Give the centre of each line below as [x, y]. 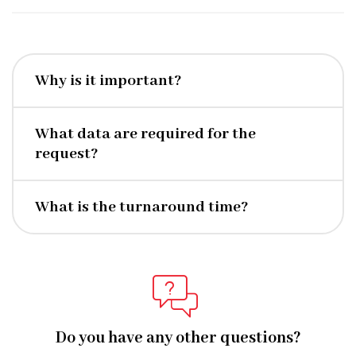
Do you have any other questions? [178, 338]
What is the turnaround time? [142, 207]
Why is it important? [108, 81]
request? [67, 154]
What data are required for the [145, 134]
